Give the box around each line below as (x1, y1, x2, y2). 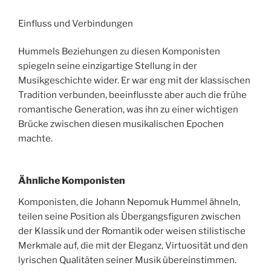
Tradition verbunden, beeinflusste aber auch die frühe (18, 90, 247, 101)
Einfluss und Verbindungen (18, 18, 133, 29)
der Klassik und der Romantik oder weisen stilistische (18, 225, 246, 237)
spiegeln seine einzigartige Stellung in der (18, 60, 197, 72)
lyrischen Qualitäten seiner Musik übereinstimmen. (18, 254, 237, 266)
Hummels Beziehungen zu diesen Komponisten (18, 46, 220, 57)
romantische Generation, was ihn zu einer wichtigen (18, 104, 238, 116)
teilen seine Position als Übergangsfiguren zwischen (18, 211, 241, 222)
